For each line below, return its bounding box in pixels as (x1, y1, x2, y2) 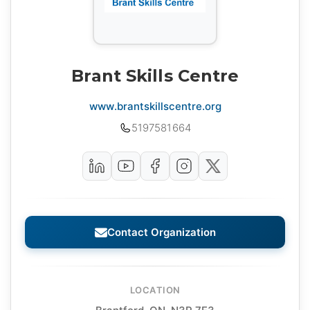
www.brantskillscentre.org (89, 100, 221, 113)
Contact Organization (107, 226, 216, 239)
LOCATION (129, 284, 181, 296)
